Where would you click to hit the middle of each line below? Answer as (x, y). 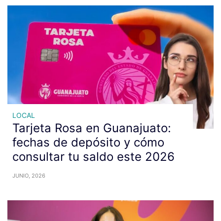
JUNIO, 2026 (29, 176)
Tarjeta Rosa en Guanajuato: (92, 128)
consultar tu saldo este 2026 (93, 157)
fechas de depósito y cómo (88, 142)
